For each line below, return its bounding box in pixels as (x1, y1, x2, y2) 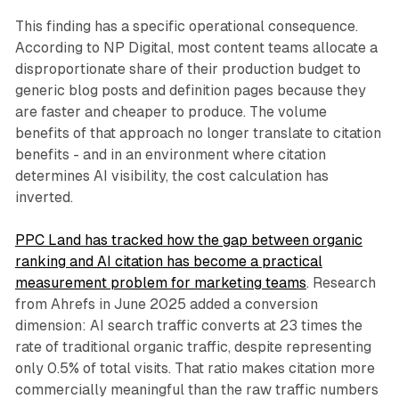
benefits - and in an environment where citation (14, 146, 326, 164)
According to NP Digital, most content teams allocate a (14, 39, 378, 57)
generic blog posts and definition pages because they (14, 82, 366, 100)
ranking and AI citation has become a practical (14, 253, 322, 271)
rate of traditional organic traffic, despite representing (14, 338, 371, 356)
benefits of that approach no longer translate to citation (14, 125, 381, 142)
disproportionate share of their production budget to (14, 61, 361, 78)
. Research (305, 274, 376, 292)
